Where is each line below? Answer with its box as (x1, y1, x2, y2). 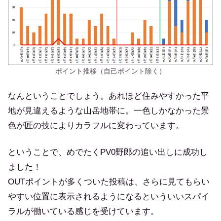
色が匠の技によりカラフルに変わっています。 (8, 121, 184, 131)
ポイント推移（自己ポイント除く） (55, 67, 166, 75)
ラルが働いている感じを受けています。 (8, 207, 159, 217)
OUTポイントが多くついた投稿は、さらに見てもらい (8, 177, 210, 187)
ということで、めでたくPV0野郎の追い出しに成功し (8, 147, 208, 157)
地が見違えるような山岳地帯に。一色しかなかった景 (8, 106, 209, 116)
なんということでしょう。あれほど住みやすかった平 (8, 91, 209, 101)
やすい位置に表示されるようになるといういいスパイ (8, 192, 209, 202)
